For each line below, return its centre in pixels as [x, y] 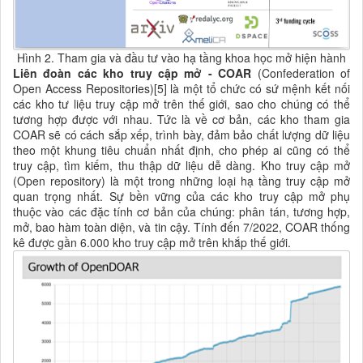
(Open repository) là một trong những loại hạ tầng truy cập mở [181, 181]
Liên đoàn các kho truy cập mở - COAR [135, 73]
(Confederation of [304, 73]
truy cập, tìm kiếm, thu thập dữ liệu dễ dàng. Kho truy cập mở [181, 166]
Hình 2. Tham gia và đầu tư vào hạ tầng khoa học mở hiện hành [181, 58]
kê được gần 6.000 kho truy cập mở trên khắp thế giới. [152, 243]
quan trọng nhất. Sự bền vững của [112, 196]
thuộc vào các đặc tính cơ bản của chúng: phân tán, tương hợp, [181, 212]
